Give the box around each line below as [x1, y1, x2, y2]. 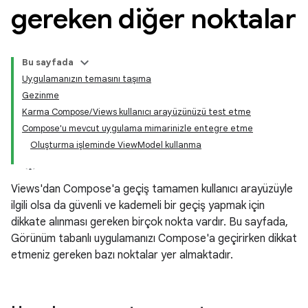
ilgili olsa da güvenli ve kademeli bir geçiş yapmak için [11, 199, 265, 212]
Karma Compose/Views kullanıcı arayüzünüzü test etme [22, 106, 251, 118]
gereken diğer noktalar [11, 1, 296, 36]
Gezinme [22, 89, 59, 101]
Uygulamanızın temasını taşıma [22, 73, 151, 85]
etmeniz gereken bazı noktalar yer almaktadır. [11, 248, 233, 262]
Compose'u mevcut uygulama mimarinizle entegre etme [22, 122, 253, 134]
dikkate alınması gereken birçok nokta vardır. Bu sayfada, [11, 215, 288, 229]
